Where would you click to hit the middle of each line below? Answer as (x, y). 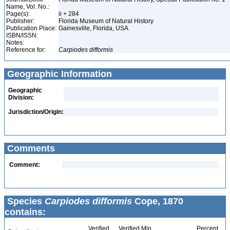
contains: (25, 212)
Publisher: (20, 21)
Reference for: (26, 50)
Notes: (15, 43)
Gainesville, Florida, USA (94, 28)
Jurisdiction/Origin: (36, 112)
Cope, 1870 (158, 201)
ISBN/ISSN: (22, 35)
